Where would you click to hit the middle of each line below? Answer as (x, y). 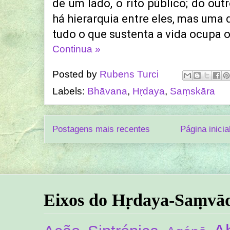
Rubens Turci (129, 74)
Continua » (76, 49)
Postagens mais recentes (101, 129)
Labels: (70, 91)
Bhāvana (107, 91)
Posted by (76, 74)
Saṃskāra (193, 91)
